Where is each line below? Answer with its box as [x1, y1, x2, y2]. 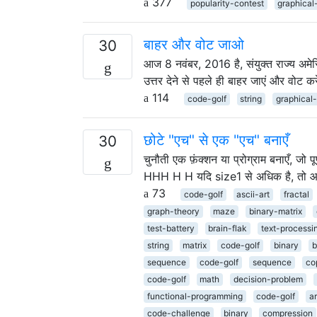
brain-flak [208, 222, 248, 234]
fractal [283, 188, 309, 200]
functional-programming [146, 290, 243, 301]
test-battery [146, 222, 195, 234]
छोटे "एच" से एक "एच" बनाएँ [144, 131, 289, 149]
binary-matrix [248, 205, 302, 217]
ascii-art [236, 188, 270, 200]
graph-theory [146, 205, 200, 217]
